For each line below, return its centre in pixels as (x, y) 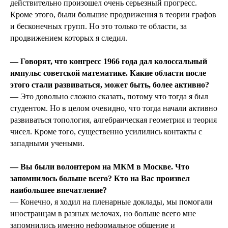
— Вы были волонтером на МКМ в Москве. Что (100, 167)
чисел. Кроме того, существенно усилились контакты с (106, 132)
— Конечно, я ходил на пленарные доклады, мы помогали (111, 202)
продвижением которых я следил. (69, 38)
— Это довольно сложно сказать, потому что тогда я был (109, 97)
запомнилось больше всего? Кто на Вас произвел (100, 179)
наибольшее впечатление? (59, 190)
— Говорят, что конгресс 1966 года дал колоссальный (109, 62)
